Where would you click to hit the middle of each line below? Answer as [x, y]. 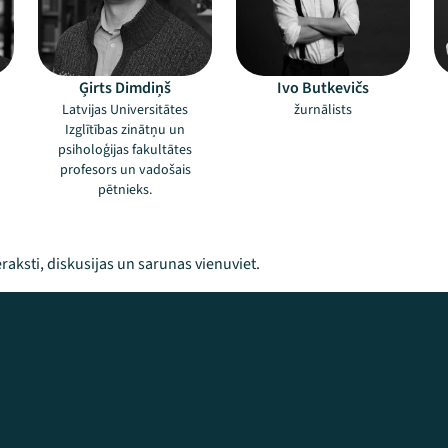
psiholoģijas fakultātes [125, 150]
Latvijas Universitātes [125, 110]
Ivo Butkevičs [323, 88]
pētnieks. [125, 190]
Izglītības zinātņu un [125, 130]
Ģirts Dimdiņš [125, 88]
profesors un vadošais [125, 170]
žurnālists [323, 110]
